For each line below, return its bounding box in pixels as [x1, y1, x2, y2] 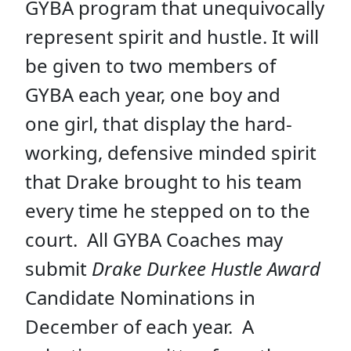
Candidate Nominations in [25, 284, 255, 310]
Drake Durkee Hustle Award [92, 255, 320, 281]
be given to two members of [25, 52, 276, 78]
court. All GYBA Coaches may [25, 226, 283, 252]
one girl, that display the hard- [25, 110, 292, 136]
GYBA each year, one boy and [25, 81, 280, 107]
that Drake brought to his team [25, 168, 302, 194]
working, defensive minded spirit [25, 139, 317, 165]
